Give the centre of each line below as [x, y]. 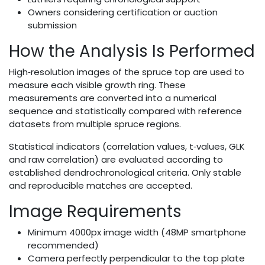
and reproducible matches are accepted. [101, 185]
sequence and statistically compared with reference [125, 111]
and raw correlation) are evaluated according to [116, 159]
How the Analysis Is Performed [132, 51]
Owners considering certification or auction [123, 12]
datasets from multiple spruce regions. [95, 124]
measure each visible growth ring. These [97, 85]
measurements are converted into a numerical [113, 98]
